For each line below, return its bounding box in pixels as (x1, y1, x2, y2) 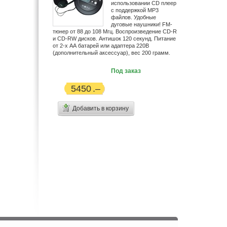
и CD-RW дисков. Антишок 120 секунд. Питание (53, 35, 176, 42)
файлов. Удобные (111, 14, 156, 20)
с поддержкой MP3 (111, 7, 159, 13)
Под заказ (111, 67, 141, 74)
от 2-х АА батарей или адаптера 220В (53, 43, 149, 49)
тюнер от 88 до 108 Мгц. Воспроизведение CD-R (53, 28, 177, 34)
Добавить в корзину (72, 105, 129, 112)
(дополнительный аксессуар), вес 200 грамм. (53, 50, 170, 56)
